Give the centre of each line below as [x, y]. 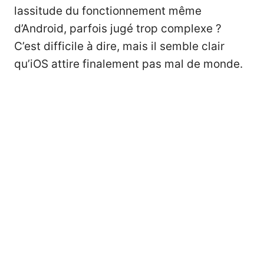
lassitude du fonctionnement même [108, 11]
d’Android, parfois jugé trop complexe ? [118, 29]
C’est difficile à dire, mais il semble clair [119, 47]
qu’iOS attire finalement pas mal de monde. [128, 64]
